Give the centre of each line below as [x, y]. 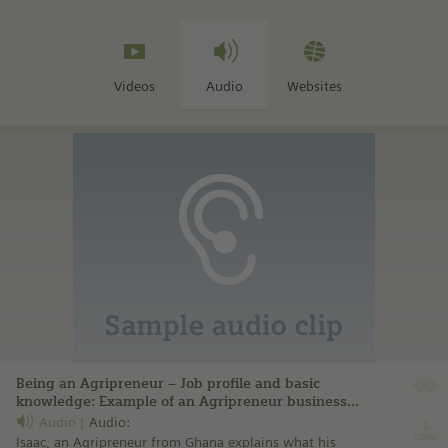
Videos [134, 86]
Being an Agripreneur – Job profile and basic [168, 384]
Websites [314, 86]
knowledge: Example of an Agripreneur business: [183, 402]
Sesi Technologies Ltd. [91, 420]
